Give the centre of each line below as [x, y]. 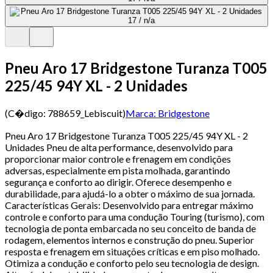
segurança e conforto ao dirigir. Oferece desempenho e [118, 182]
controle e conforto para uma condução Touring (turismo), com [135, 216]
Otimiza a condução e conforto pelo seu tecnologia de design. [132, 263]
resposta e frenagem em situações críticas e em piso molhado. [132, 251]
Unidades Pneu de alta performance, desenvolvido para [119, 147]
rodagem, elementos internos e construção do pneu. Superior [129, 239]
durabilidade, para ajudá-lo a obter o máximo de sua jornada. [130, 193]
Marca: [141, 113]
